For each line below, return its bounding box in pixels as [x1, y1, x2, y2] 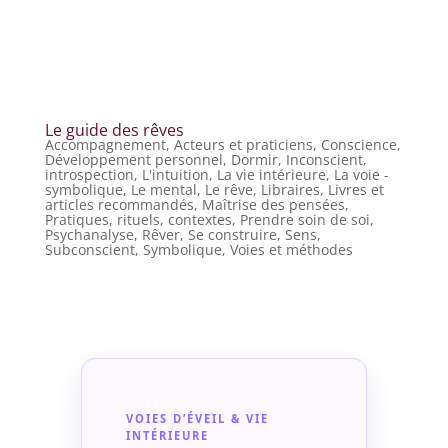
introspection [44, 164, 134, 184]
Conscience [320, 134, 397, 154]
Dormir [230, 149, 278, 169]
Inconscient [285, 149, 363, 169]
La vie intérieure [216, 164, 326, 184]
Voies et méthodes [229, 239, 353, 259]
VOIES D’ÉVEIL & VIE [125, 410, 269, 426]
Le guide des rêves [44, 118, 184, 141]
